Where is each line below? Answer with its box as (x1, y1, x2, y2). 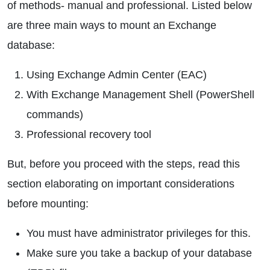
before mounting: (7, 198, 89, 210)
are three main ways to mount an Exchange (7, 19, 216, 31)
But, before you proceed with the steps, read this (7, 158, 240, 170)
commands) (27, 108, 83, 121)
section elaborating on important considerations (7, 178, 234, 190)
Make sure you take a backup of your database (27, 247, 252, 259)
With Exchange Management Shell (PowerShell (27, 89, 254, 101)
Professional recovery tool (27, 128, 151, 140)
